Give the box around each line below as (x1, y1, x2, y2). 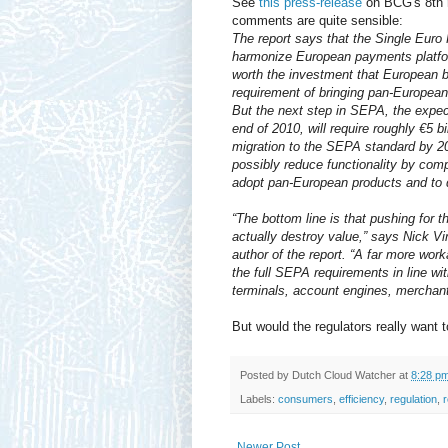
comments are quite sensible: (232, 13, 403, 29)
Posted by (240, 369, 292, 382)
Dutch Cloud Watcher (292, 369, 396, 382)
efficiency (339, 393, 384, 406)
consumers (278, 393, 333, 406)
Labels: (240, 393, 278, 406)
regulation (390, 393, 437, 406)
